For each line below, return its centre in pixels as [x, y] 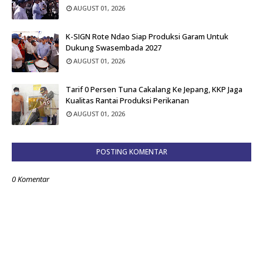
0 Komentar [31, 179]
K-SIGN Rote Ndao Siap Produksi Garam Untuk [147, 36]
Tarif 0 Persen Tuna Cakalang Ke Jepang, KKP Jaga [154, 89]
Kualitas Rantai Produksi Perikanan [127, 100]
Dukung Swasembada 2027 [114, 48]
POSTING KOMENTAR [131, 152]
